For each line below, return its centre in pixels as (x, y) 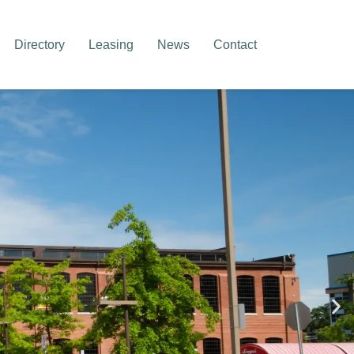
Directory (40, 44)
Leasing (111, 44)
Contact (235, 44)
